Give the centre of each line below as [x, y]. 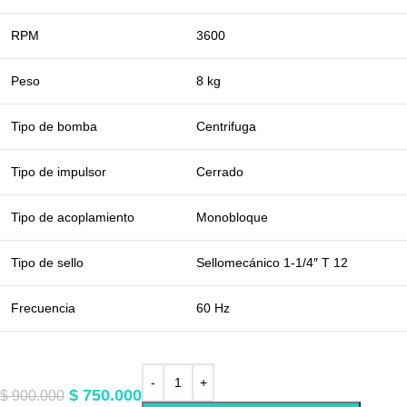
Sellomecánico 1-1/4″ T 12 [272, 263]
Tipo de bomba [54, 126]
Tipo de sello [47, 263]
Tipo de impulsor [59, 172]
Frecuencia [43, 308]
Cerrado [220, 172]
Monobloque [232, 217]
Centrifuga [226, 126]
